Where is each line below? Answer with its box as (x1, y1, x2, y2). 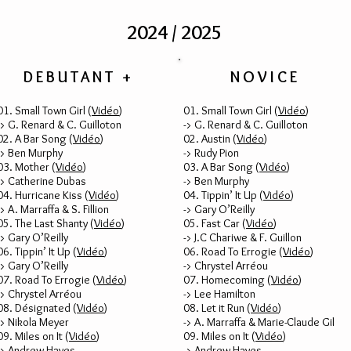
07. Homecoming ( (183, 273, 271, 287)
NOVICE (230, 67, 300, 86)
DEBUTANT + (24, 67, 134, 86)
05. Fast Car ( (183, 216, 246, 230)
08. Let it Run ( (183, 301, 251, 315)
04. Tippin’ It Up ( (183, 188, 263, 202)
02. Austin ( (183, 132, 237, 146)
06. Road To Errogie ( (183, 244, 283, 259)
